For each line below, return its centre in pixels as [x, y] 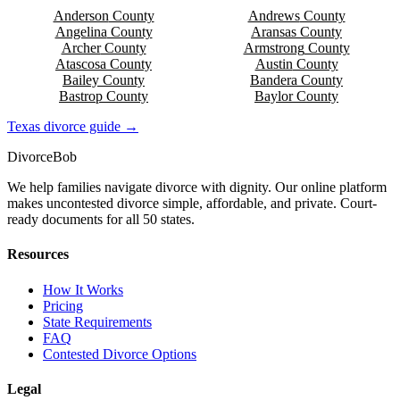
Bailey [81, 80]
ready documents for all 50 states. [101, 220]
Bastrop [81, 96]
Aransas [274, 32]
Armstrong [274, 48]
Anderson [81, 16]
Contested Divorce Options [120, 354]
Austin [274, 64]
